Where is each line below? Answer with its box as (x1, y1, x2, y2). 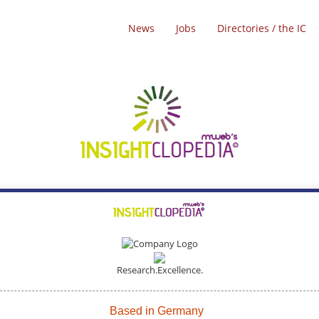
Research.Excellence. (116, 263, 203, 276)
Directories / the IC (217, 21, 306, 35)
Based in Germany (109, 304, 204, 317)
